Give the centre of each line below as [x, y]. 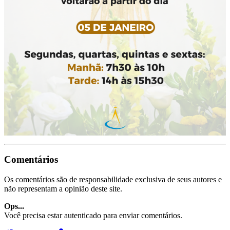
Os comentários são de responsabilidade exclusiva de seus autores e [113, 180]
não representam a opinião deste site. [63, 189]
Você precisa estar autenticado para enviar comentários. [93, 216]
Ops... [14, 206]
